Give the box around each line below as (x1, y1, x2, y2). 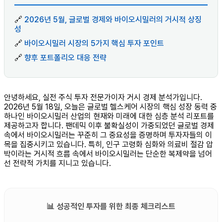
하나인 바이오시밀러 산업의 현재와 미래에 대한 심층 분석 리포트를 (4, 111, 214, 121)
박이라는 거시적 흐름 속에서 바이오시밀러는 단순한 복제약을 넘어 (4, 149, 212, 159)
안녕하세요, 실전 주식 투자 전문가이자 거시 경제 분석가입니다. (4, 93, 202, 103)
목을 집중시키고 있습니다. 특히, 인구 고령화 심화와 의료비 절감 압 (4, 140, 213, 150)
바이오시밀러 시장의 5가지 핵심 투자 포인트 (24, 39, 164, 49)
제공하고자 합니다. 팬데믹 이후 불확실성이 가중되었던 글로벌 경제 (4, 121, 214, 131)
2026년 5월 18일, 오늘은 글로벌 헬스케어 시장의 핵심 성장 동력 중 (4, 102, 217, 112)
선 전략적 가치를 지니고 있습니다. (4, 159, 111, 168)
